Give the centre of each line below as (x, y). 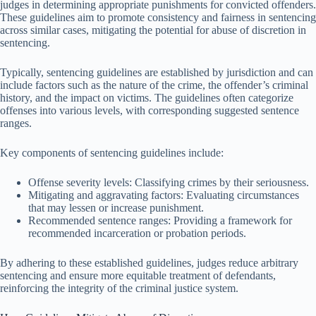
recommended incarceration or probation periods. (137, 233)
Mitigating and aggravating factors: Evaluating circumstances (164, 195)
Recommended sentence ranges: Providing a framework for (160, 220)
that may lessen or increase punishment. (116, 207)
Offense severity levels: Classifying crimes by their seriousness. (169, 182)
